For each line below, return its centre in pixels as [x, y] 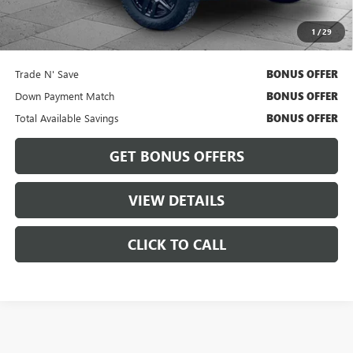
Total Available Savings [67, 118]
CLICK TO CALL [176, 245]
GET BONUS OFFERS [176, 156]
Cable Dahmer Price [62, 12]
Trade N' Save [46, 74]
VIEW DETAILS [176, 201]
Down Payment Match [64, 96]
